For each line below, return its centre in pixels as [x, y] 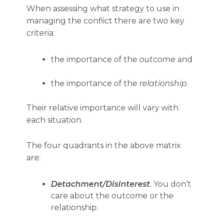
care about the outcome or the [112, 196]
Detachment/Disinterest [100, 184]
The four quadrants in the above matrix [104, 145]
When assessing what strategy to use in [103, 9]
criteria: [41, 33]
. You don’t [171, 184]
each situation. [55, 120]
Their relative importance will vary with [102, 108]
